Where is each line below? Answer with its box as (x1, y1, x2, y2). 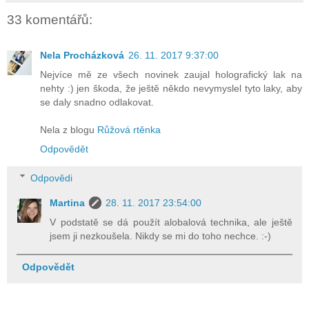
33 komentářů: (7, 12, 92, 27)
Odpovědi (30, 172, 73, 183)
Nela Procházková (40, 50, 124, 61)
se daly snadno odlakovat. (40, 97, 154, 108)
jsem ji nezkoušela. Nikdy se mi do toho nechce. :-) (50, 230, 272, 241)
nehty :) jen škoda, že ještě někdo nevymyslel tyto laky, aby (40, 83, 302, 94)
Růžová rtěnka (97, 124, 161, 136)
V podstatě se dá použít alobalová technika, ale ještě (50, 216, 292, 228)
